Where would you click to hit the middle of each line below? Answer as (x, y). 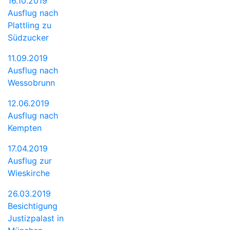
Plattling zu (30, 25)
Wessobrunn (31, 82)
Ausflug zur (30, 160)
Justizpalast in (36, 218)
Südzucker (28, 37)
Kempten (25, 128)
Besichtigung (33, 206)
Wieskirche (29, 173)
